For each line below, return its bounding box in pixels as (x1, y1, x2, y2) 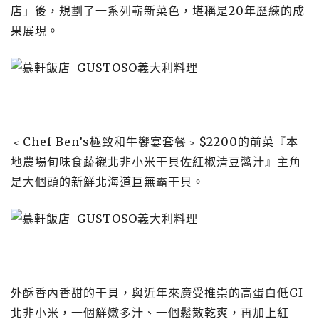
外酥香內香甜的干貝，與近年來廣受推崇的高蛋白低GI (11, 286, 303, 300)
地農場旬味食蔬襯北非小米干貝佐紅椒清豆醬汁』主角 (11, 155, 301, 169)
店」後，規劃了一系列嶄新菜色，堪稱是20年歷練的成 (11, 4, 305, 18)
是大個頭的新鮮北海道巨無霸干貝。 (11, 174, 204, 189)
